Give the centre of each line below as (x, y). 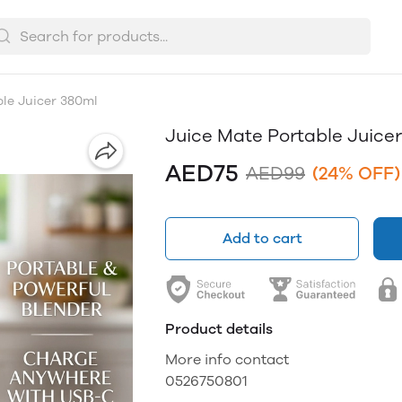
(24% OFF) (356, 174)
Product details (219, 329)
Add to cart (262, 238)
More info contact (229, 359)
